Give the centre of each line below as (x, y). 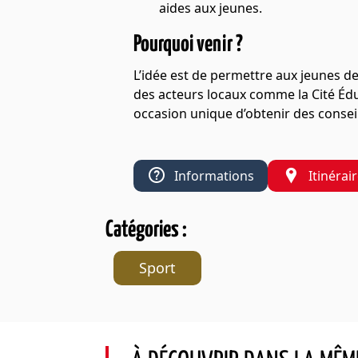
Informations (214, 176)
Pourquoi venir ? (188, 45)
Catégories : (146, 230)
